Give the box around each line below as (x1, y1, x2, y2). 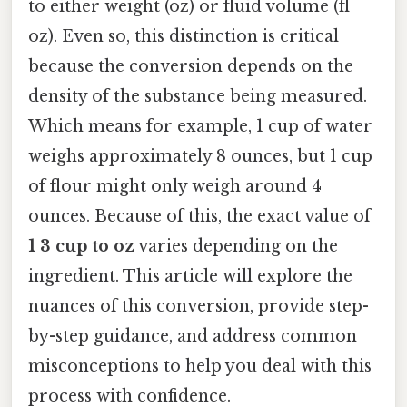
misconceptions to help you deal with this (28, 355, 372, 376)
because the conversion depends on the (28, 55, 353, 76)
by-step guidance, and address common (28, 325, 357, 346)
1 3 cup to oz (28, 235, 134, 256)
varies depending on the (134, 235, 338, 256)
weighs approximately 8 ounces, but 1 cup (28, 145, 372, 166)
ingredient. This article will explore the (28, 265, 352, 286)
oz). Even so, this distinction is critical (28, 25, 339, 46)
